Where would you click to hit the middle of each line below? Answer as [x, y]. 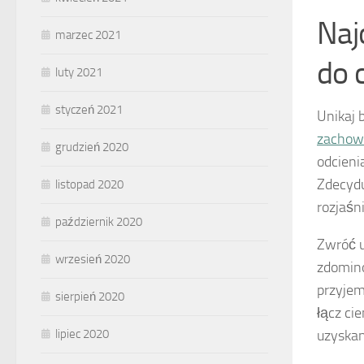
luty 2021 [79, 73]
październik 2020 [99, 222]
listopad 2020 [89, 185]
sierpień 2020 [90, 297]
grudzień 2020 [92, 147]
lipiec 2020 [82, 334]
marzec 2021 [88, 35]
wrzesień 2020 [93, 260]
